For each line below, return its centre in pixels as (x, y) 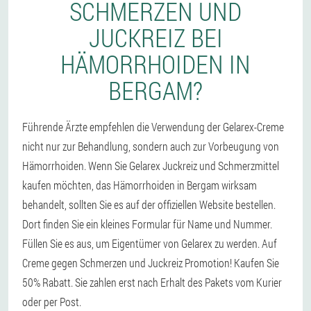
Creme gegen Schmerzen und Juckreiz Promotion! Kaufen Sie (151, 263)
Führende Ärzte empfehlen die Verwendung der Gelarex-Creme (153, 127)
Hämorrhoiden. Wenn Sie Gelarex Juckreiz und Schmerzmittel (151, 166)
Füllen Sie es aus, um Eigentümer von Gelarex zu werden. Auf (150, 243)
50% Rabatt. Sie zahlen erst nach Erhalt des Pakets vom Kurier (152, 282)
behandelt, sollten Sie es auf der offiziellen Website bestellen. (149, 204)
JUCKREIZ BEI (155, 37)
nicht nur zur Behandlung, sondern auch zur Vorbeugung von (151, 146)
